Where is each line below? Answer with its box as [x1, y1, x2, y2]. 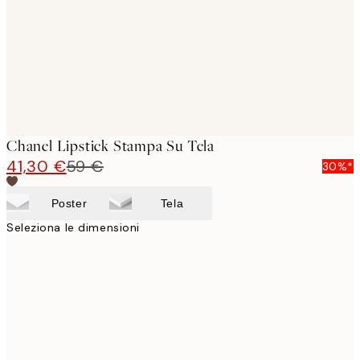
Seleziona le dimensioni [6, 219, 140, 235]
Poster [51, 196, 88, 210]
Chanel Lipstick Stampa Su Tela [6, 135, 215, 156]
